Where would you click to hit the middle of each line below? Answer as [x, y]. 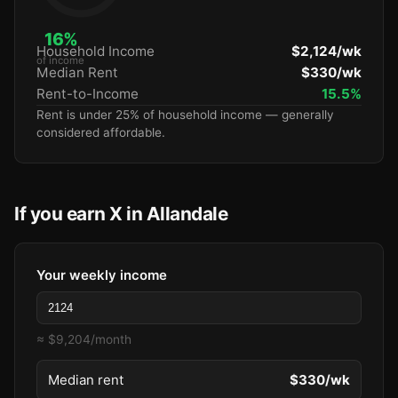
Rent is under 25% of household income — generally [185, 115]
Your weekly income [102, 275]
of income [60, 60]
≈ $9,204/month [84, 339]
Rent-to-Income [88, 94]
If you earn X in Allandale [121, 214]
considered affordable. [101, 132]
